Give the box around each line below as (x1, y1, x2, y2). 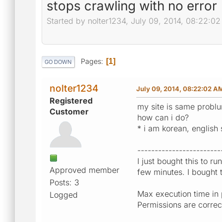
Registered (50, 95, 93, 106)
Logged (50, 189, 78, 200)
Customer (50, 106, 89, 116)
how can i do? (137, 112, 189, 122)
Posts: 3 (50, 177, 79, 187)
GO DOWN (45, 58, 72, 65)
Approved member (50, 165, 119, 175)
